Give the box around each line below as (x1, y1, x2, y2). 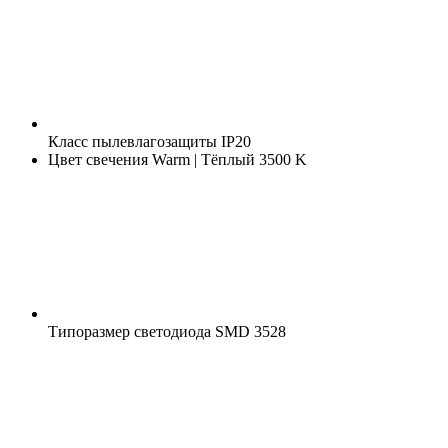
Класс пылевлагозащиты (48, 132, 217, 150)
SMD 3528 (211, 322, 286, 340)
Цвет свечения (48, 150, 148, 168)
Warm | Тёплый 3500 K (148, 150, 307, 168)
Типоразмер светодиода (48, 322, 211, 340)
